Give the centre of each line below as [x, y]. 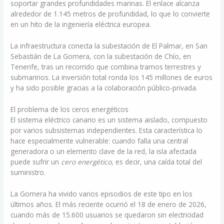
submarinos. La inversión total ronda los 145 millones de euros [112, 77]
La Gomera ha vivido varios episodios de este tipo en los [102, 193]
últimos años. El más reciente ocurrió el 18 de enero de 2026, [109, 204]
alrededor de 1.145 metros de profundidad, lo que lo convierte [110, 13]
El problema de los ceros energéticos [70, 109]
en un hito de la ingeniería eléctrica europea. [81, 24]
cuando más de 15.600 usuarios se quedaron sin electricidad [107, 214]
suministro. [28, 172]
